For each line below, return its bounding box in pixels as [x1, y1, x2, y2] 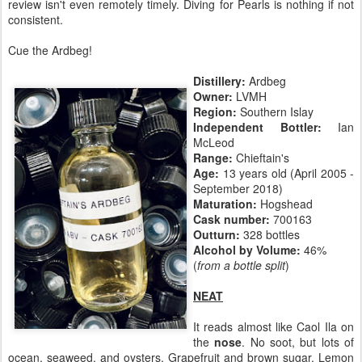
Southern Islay [240, 103, 314, 120]
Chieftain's [236, 149, 289, 166]
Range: [193, 149, 236, 166]
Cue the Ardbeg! [8, 42, 92, 59]
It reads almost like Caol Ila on [193, 318, 354, 335]
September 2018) [193, 180, 283, 197]
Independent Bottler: [193, 119, 322, 136]
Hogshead [257, 196, 313, 213]
